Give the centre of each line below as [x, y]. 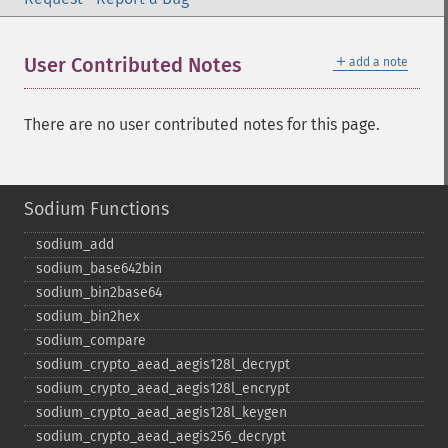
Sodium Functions [96, 209]
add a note [378, 62]
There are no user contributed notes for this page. [202, 124]
